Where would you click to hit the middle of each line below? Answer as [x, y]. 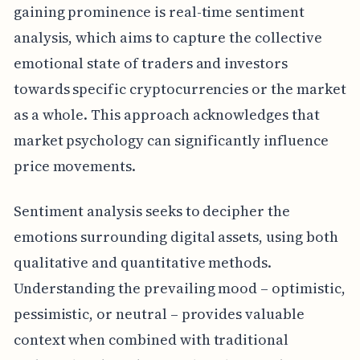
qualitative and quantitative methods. [143, 263]
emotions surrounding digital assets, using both [176, 237]
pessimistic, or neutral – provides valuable [159, 314]
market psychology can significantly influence [171, 141]
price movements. [75, 166]
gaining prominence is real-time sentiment [159, 12]
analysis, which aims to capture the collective [168, 38]
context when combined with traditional [151, 340]
